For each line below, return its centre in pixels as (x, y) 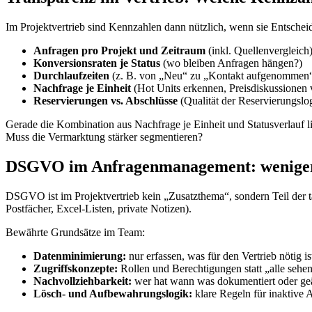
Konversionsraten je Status (97, 63)
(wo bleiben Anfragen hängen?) (231, 63)
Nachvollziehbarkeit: (83, 281)
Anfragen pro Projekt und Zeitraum (119, 50)
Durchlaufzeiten (71, 75)
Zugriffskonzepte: (76, 268)
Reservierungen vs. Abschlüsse (106, 100)
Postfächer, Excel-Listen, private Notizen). (99, 208)
